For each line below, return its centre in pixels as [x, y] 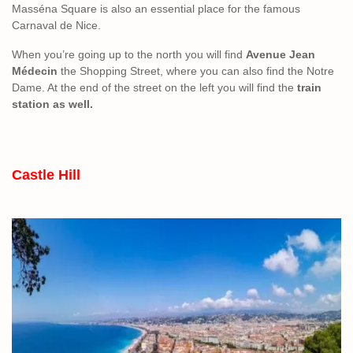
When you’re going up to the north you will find [129, 55]
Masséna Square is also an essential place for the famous [156, 9]
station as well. [52, 104]
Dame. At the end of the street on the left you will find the [153, 88]
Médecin [36, 71]
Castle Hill [46, 175]
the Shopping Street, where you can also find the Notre [197, 71]
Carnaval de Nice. [56, 26]
